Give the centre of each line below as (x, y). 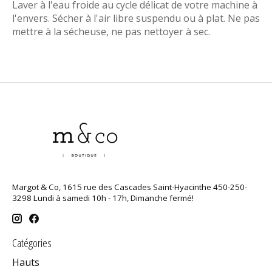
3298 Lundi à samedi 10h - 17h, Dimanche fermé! (103, 198)
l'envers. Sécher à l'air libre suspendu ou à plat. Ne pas (136, 19)
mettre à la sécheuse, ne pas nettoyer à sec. (112, 32)
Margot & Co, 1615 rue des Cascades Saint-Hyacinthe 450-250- (130, 187)
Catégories (32, 242)
